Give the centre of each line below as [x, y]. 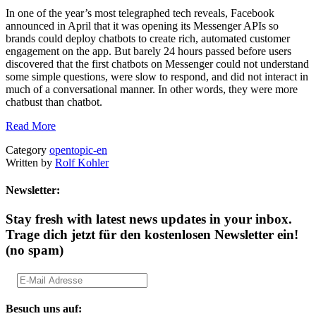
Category [28, 150]
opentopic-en [78, 150]
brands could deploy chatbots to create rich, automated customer [148, 38]
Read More [31, 126]
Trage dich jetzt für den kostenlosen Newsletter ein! [152, 235]
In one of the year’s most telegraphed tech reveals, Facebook [140, 13]
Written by [30, 162]
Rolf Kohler [82, 162]
